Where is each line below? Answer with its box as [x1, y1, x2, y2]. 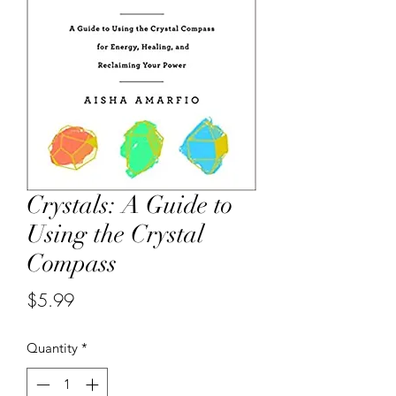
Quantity [27, 339, 78, 356]
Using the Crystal [27, 218, 204, 249]
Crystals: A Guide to [27, 189, 232, 220]
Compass [27, 247, 117, 278]
